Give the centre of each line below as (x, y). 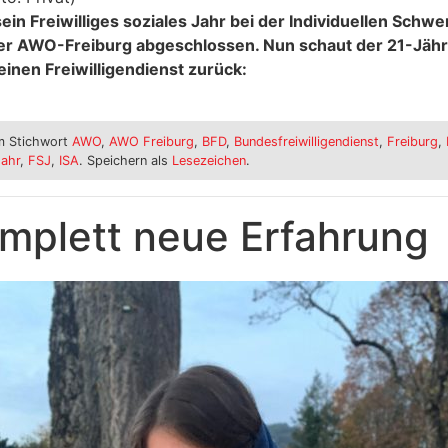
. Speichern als (125, 160)
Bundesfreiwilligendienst (306, 141)
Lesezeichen (208, 160)
